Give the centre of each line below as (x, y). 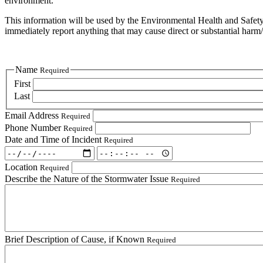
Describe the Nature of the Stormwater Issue (88, 179)
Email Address (33, 116)
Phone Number (34, 128)
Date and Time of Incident (54, 140)
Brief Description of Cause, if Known (76, 240)
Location (22, 167)
